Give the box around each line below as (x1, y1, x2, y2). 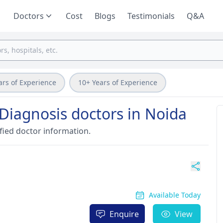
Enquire (109, 209, 139, 220)
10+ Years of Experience (78, 78, 157, 87)
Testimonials (127, 10, 175, 21)
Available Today (148, 190, 201, 200)
